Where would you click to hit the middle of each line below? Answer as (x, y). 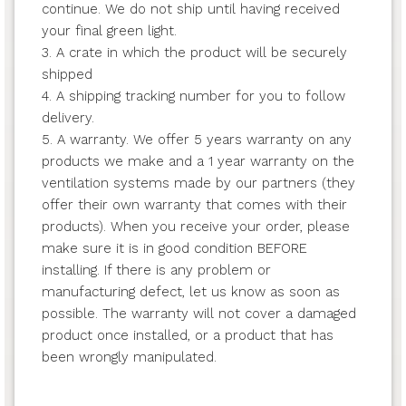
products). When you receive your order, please (195, 227)
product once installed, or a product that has (187, 336)
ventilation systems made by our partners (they (198, 184)
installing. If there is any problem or (156, 271)
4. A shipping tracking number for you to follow (193, 97)
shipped (67, 75)
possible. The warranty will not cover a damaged (198, 314)
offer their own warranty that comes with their (194, 205)
